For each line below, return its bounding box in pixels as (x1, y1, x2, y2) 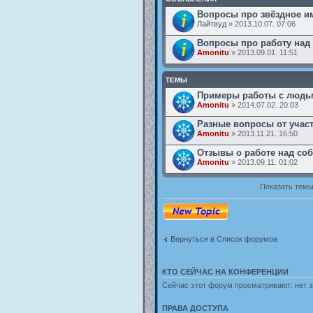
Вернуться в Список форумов (170, 235, 277, 243)
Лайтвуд (196, 19, 226, 28)
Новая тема (161, 203, 204, 212)
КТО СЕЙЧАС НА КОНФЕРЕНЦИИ (161, 267, 289, 276)
